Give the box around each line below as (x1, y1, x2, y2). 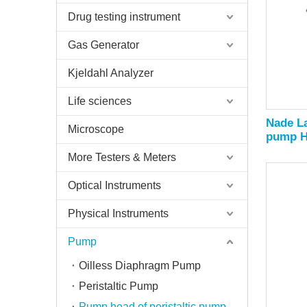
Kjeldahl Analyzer (68, 67, 153, 79)
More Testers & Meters (68, 151, 176, 163)
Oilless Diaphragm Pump (79, 260, 201, 271)
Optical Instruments (68, 180, 161, 191)
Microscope (68, 123, 124, 135)
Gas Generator (68, 39, 139, 51)
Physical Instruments (68, 208, 169, 219)
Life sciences (68, 95, 132, 107)
